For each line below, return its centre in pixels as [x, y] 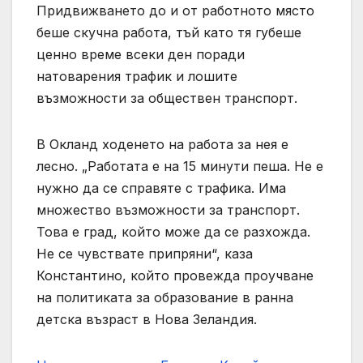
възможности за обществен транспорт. [167, 98]
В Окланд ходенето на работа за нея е [162, 144]
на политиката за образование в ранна [165, 297]
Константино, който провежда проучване [175, 275]
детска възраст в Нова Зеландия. [147, 319]
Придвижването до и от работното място [175, 10]
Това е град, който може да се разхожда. [173, 231]
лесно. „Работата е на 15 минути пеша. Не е [180, 166]
